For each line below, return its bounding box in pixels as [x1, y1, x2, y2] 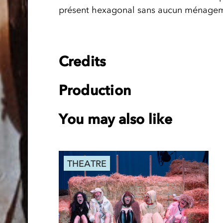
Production [58, 81, 131, 99]
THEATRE [67, 158, 107, 169]
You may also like [58, 110, 172, 127]
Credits [58, 52, 106, 70]
